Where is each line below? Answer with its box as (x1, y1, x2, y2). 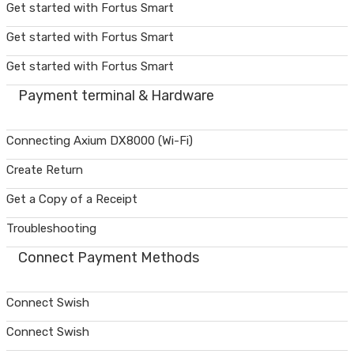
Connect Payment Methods (18, 249, 199, 267)
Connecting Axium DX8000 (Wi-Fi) (6, 134, 193, 149)
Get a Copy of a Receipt (6, 192, 137, 207)
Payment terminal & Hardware (18, 87, 214, 105)
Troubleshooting (6, 221, 96, 236)
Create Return (6, 163, 83, 178)
